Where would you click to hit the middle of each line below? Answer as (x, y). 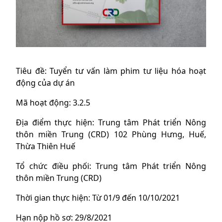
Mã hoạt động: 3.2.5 (53, 103)
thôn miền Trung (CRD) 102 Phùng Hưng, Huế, (111, 135)
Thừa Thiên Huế (46, 146)
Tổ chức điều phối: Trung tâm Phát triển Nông (111, 166)
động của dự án (45, 83)
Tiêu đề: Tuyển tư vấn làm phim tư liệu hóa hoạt (111, 71)
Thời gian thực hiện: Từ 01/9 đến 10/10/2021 (98, 198)
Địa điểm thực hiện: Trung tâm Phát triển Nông (111, 123)
